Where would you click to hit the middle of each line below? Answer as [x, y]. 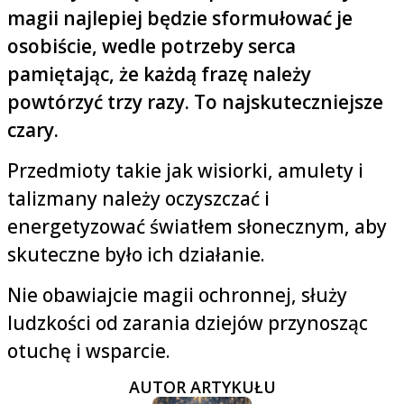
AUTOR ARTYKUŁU [202, 387]
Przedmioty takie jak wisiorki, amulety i [185, 171]
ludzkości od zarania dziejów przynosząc [188, 323]
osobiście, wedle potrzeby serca [151, 46]
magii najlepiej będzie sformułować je [180, 18]
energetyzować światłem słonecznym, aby [197, 227]
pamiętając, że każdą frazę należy [159, 74]
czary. [33, 130]
